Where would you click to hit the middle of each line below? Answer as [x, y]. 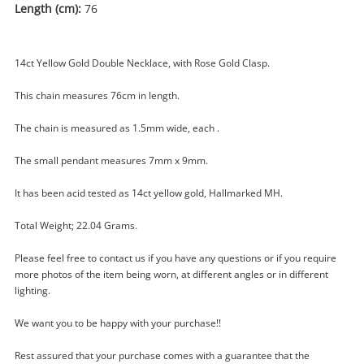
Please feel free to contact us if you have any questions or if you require [175, 258]
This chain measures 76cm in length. [97, 95]
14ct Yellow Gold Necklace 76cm [171, 284]
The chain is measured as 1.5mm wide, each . [117, 128]
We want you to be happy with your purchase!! [118, 323]
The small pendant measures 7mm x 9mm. [111, 160]
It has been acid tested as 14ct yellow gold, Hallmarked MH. [149, 193]
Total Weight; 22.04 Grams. [76, 225]
